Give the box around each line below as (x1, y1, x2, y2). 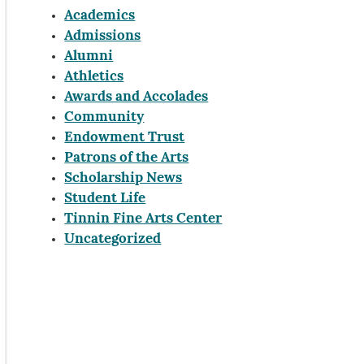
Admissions (64, 28, 141, 43)
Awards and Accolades (64, 89, 209, 104)
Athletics (64, 69, 124, 84)
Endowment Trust (64, 130, 185, 145)
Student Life (64, 191, 146, 206)
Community (64, 110, 145, 124)
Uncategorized (64, 232, 162, 246)
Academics (64, 8, 136, 23)
